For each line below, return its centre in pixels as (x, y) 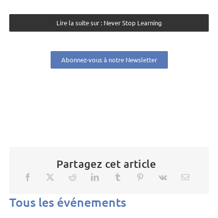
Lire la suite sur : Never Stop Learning (109, 23)
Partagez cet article (106, 164)
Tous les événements (68, 202)
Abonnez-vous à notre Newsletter (109, 60)
